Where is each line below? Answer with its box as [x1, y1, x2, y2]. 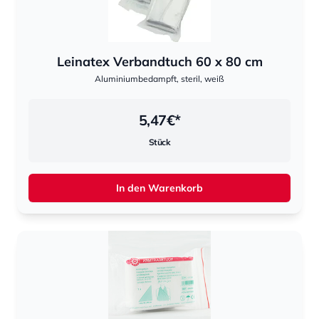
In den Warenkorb [116, 182, 203, 194]
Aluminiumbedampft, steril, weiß [95, 73, 224, 84]
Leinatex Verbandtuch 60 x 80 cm [56, 53, 263, 70]
